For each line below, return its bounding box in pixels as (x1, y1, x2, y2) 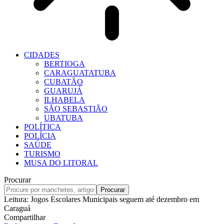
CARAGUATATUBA (44, 68, 116, 77)
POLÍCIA (24, 131, 56, 140)
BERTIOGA (44, 59, 85, 68)
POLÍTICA (24, 122, 61, 131)
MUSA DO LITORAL (24, 158, 98, 167)
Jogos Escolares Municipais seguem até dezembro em (30, 195, 199, 203)
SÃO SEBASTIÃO (44, 104, 107, 113)
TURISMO (24, 149, 60, 158)
